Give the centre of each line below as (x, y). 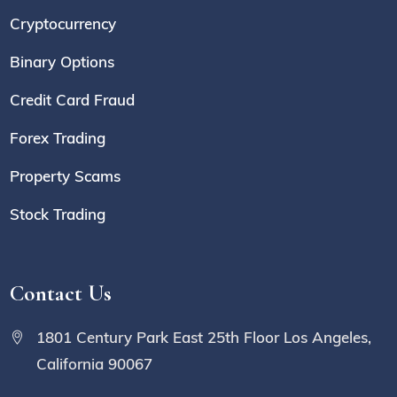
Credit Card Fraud (73, 99)
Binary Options (62, 61)
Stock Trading (58, 214)
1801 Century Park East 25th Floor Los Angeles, (204, 337)
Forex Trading (58, 137)
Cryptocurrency (63, 23)
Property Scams (66, 175)
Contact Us (61, 293)
